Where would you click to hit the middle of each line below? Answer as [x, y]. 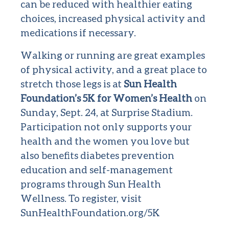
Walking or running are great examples [113, 55]
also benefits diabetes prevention [97, 155]
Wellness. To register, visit [81, 198]
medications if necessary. [78, 33]
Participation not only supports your [106, 127]
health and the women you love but [105, 141]
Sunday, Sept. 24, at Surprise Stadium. [107, 112]
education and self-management [97, 170]
